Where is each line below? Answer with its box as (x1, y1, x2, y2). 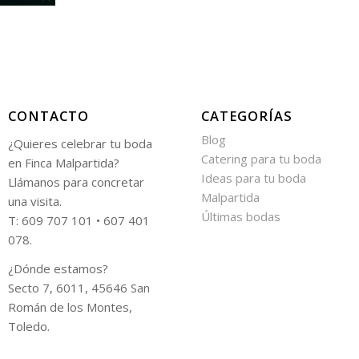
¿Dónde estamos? (8, 260, 109, 277)
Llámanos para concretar (8, 173, 145, 190)
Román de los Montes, (8, 299, 133, 316)
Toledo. (8, 318, 50, 335)
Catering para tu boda (201, 150, 322, 167)
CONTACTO (8, 106, 90, 125)
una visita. (8, 192, 63, 209)
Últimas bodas (201, 208, 281, 224)
